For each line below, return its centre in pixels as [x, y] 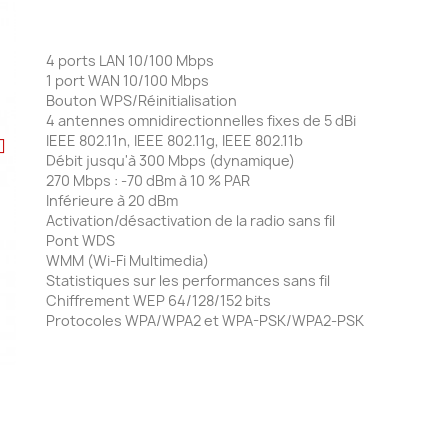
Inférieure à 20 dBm [112, 200]
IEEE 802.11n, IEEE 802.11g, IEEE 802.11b [175, 140]
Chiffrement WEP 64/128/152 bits [159, 300]
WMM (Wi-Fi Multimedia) [128, 260]
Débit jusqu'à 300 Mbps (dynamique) [171, 160]
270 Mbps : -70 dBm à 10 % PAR [148, 180]
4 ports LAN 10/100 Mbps [130, 60]
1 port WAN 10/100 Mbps [128, 80]
